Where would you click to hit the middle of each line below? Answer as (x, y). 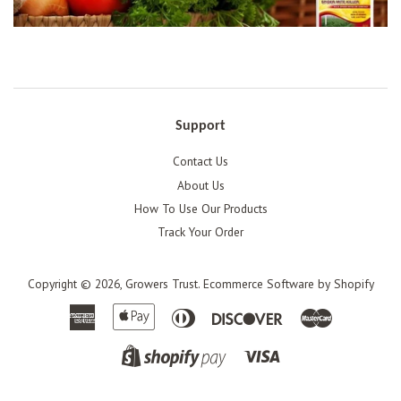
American (119, 313)
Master (349, 313)
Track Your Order (200, 232)
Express (116, 333)
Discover (305, 313)
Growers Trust (161, 283)
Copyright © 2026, (76, 283)
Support (200, 127)
